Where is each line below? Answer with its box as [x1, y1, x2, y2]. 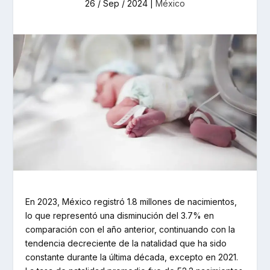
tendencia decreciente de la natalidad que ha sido [25, 237, 227, 248]
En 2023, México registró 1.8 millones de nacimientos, [25, 196, 237, 207]
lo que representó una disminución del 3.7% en [25, 210, 215, 221]
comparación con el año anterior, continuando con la [25, 224, 236, 234]
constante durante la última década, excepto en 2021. [25, 251, 239, 262]
